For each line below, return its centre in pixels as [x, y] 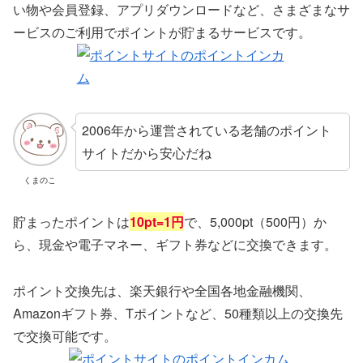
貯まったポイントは [71, 222]
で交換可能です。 [65, 336]
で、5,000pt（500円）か [255, 222]
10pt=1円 [157, 222]
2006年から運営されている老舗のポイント [206, 130]
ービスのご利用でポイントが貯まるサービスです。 [162, 32]
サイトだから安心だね [146, 152]
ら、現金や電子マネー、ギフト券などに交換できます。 [175, 245]
